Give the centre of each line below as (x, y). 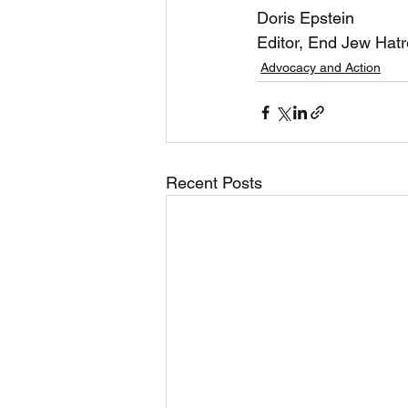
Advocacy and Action (321, 67)
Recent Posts (214, 183)
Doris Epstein (308, 18)
